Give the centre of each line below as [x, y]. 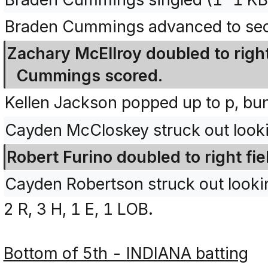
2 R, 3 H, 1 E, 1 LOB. [78, 209]
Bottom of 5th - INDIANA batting [126, 253]
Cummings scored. [89, 76]
